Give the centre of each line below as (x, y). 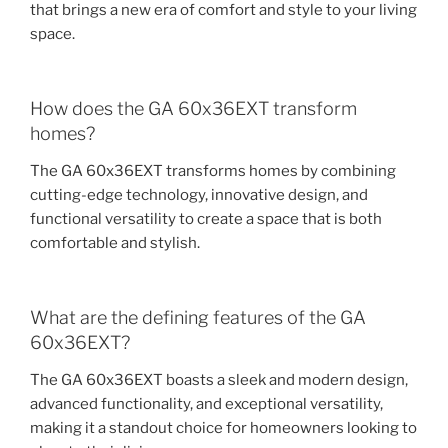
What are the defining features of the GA (198, 317)
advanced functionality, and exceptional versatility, (206, 404)
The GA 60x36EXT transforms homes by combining (213, 171)
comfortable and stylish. (115, 243)
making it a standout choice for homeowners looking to (223, 428)
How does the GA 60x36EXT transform (193, 108)
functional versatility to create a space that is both (206, 219)
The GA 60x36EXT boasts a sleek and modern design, (219, 380)
